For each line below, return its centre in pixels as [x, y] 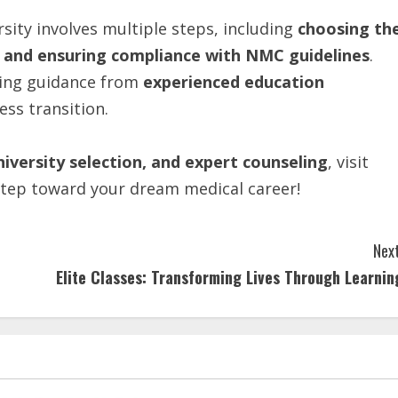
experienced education [234, 82]
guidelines [329, 55]
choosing [334, 28]
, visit [348, 162]
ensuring [72, 55]
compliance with [176, 55]
